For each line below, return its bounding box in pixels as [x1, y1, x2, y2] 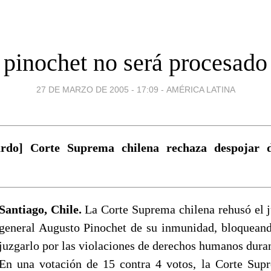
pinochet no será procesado [4, 48, 267, 76]
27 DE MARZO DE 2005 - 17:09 [36, 84, 158, 94]
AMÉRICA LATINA [166, 84, 235, 94]
